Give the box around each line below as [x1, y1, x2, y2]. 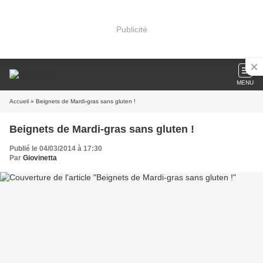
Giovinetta [23, 154, 57, 162]
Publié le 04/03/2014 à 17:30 [9, 144, 102, 153]
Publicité [116, 24, 147, 34]
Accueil [9, 98, 29, 104]
